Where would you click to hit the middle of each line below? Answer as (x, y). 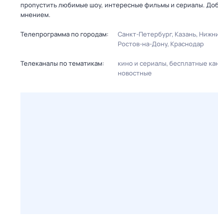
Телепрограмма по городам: (64, 34)
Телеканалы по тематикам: (62, 63)
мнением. (36, 15)
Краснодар (187, 44)
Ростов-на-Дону (143, 44)
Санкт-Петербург (145, 34)
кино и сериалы (142, 63)
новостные (135, 73)
